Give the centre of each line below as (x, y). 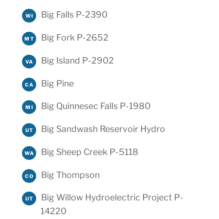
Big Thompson (70, 175)
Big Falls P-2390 (74, 15)
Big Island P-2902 (77, 60)
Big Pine (57, 83)
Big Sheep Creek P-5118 (89, 152)
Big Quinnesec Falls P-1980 (96, 106)
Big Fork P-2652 (75, 37)
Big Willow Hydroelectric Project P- (112, 197)
